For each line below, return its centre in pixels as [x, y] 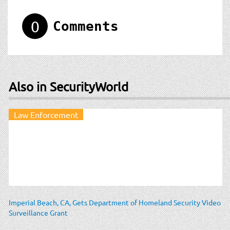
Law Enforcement [46, 114]
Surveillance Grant [38, 212]
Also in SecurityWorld [69, 86]
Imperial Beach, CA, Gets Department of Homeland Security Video [115, 202]
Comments [86, 26]
